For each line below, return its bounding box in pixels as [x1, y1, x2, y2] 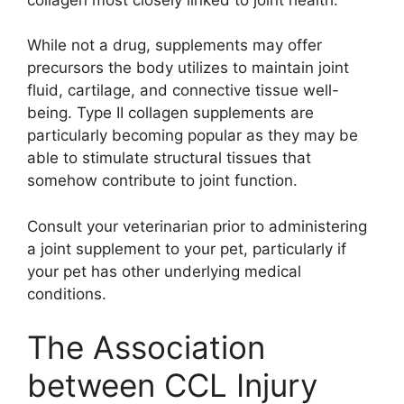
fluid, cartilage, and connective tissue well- [27, 81, 339, 100]
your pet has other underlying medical [27, 262, 301, 280]
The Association [27, 328, 265, 367]
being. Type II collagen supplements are [27, 104, 314, 123]
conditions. [27, 284, 106, 303]
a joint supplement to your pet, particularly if [27, 239, 346, 258]
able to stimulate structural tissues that [27, 149, 311, 168]
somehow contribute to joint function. [27, 171, 298, 190]
